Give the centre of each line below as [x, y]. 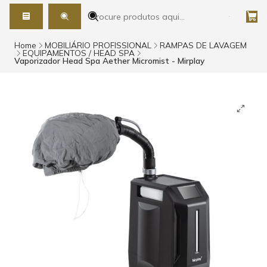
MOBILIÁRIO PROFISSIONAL [98, 45]
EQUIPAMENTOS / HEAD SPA [79, 53]
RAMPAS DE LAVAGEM [203, 45]
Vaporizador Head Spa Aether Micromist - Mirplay [109, 61]
